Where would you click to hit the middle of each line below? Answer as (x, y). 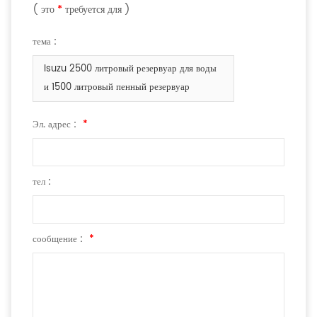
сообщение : (59, 240)
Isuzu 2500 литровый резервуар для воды (130, 69)
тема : (45, 42)
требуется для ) (96, 10)
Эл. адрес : (56, 125)
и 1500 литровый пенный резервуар (117, 88)
